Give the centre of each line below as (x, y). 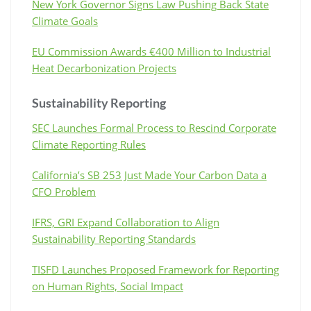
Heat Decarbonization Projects (104, 68)
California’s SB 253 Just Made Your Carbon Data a (149, 175)
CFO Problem (64, 191)
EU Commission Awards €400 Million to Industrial (151, 51)
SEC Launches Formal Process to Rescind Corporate (154, 127)
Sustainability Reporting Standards (114, 238)
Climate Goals (65, 20)
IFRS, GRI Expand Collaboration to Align (126, 222)
